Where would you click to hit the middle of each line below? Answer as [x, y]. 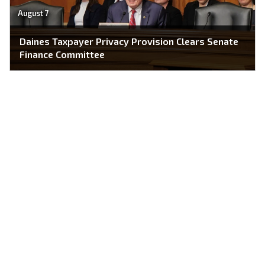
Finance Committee [62, 54]
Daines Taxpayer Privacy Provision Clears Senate [129, 41]
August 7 [33, 13]
